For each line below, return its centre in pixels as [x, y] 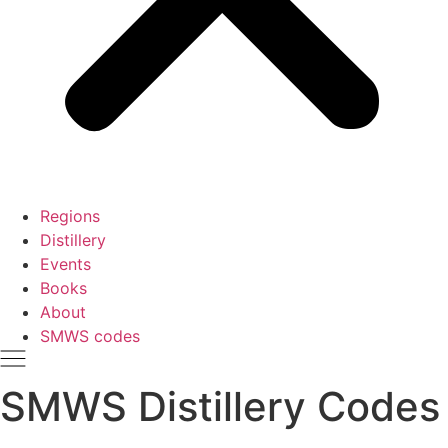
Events [65, 264]
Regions [70, 216]
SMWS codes [90, 336]
